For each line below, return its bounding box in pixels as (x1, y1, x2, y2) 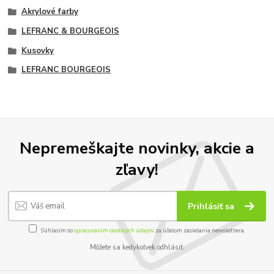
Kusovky (21, 45, 54, 56)
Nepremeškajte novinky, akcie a (20, 136, 254, 159)
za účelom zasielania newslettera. (154, 226, 245, 234)
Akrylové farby (21, 6, 78, 18)
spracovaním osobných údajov (74, 226, 154, 234)
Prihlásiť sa (188, 201, 237, 213)
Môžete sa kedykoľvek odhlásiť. (89, 242, 185, 252)
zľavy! (116, 158, 158, 180)
